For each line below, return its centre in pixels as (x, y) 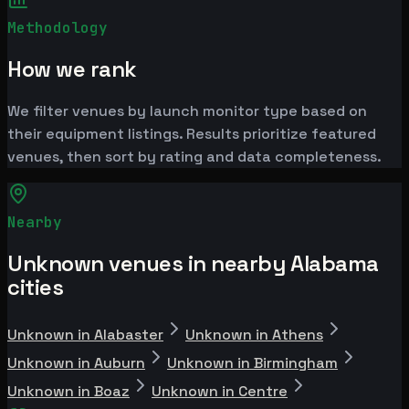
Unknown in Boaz (68, 391)
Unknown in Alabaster (85, 334)
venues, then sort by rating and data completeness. (194, 156)
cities (36, 287)
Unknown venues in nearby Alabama (193, 263)
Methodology (58, 28)
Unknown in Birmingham (252, 362)
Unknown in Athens (254, 334)
